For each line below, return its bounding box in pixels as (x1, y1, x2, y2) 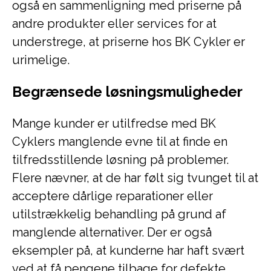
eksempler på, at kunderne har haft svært (12, 243, 244, 258)
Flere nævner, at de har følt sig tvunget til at (12, 171, 258, 185)
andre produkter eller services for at (12, 16, 217, 31)
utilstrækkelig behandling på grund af (12, 207, 226, 221)
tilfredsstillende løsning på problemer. (12, 152, 229, 167)
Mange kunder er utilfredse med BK (12, 116, 216, 131)
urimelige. (12, 53, 70, 67)
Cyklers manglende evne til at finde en (12, 134, 227, 149)
